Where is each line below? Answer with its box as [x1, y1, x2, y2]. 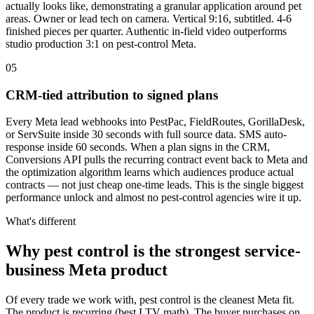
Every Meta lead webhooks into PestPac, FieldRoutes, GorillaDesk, [6, 116, 305, 128]
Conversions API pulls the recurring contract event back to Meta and [6, 153, 308, 166]
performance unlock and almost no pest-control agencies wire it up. [6, 191, 301, 204]
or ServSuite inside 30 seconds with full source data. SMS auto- [6, 128, 287, 141]
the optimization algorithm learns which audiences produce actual [6, 166, 294, 179]
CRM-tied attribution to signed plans [6, 87, 218, 102]
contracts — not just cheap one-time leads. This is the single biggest [6, 179, 303, 191]
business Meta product [6, 261, 168, 280]
